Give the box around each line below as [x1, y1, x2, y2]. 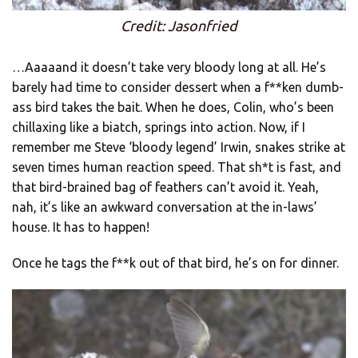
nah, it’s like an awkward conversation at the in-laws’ [12, 200, 317, 215]
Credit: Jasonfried [121, 18, 237, 34]
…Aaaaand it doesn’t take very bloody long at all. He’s [12, 60, 326, 75]
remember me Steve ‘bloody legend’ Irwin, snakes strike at [12, 140, 345, 155]
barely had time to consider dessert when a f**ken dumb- [12, 80, 344, 95]
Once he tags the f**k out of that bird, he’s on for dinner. [12, 256, 339, 271]
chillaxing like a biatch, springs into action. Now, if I [12, 120, 305, 135]
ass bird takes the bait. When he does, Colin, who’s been [12, 100, 334, 115]
